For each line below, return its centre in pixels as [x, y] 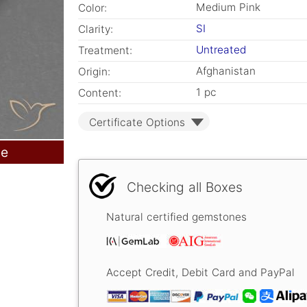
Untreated [221, 50]
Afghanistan [226, 71]
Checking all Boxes [185, 187]
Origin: [94, 72]
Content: [100, 93]
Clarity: [96, 29]
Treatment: [105, 50]
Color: [93, 8]
